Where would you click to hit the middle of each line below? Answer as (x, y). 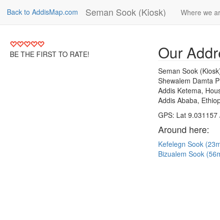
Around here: (184, 129)
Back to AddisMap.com (42, 12)
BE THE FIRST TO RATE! (50, 54)
